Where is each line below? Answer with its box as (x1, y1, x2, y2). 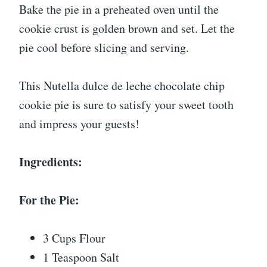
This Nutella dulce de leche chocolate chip (19, 77, 225, 94)
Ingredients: (19, 153, 82, 170)
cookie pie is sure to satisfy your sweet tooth (19, 97, 234, 113)
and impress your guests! (19, 116, 139, 132)
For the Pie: (19, 191, 79, 209)
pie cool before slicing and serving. (19, 39, 189, 55)
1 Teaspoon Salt (43, 249, 119, 265)
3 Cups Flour (43, 230, 105, 246)
